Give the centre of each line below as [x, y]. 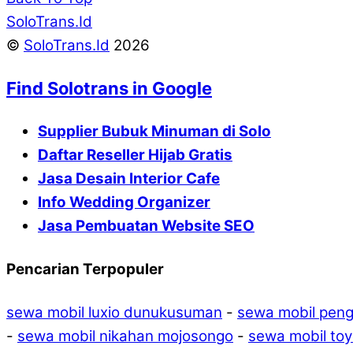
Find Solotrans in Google [109, 89]
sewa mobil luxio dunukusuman [114, 313]
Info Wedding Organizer [124, 203]
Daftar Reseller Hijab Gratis [135, 155]
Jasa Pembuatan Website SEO [146, 226]
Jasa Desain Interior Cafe [129, 179]
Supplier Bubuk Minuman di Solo [154, 132]
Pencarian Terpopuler [85, 269]
